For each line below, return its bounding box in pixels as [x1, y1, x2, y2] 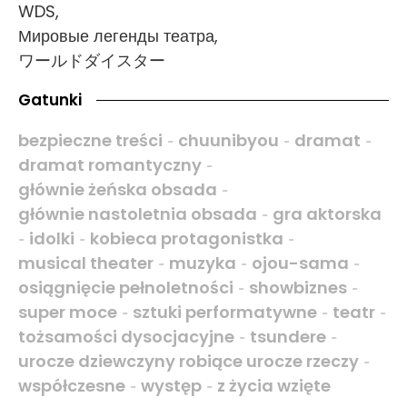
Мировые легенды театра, [18, 25, 218, 48]
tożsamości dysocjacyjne [18, 325, 234, 349]
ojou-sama [252, 252, 349, 275]
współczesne [18, 374, 125, 398]
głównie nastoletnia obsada [18, 203, 257, 226]
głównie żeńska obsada [18, 178, 217, 202]
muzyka [169, 252, 236, 275]
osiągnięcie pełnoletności [18, 276, 233, 300]
